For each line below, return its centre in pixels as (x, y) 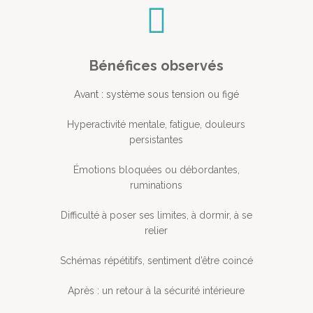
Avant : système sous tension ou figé (156, 95)
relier (156, 231)
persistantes (156, 140)
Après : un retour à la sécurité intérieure (156, 291)
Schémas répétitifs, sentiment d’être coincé (156, 261)
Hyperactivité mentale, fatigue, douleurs (156, 125)
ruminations (156, 185)
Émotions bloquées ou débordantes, (156, 170)
